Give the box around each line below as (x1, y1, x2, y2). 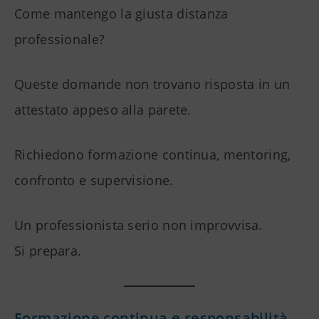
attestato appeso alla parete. (14, 101, 192, 119)
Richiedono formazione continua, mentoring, (14, 146, 291, 164)
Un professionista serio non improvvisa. (14, 216, 263, 234)
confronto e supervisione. (14, 172, 174, 189)
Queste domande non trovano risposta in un (14, 75, 291, 93)
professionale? (14, 31, 105, 48)
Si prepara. (14, 242, 82, 260)
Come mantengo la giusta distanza (14, 5, 229, 23)
